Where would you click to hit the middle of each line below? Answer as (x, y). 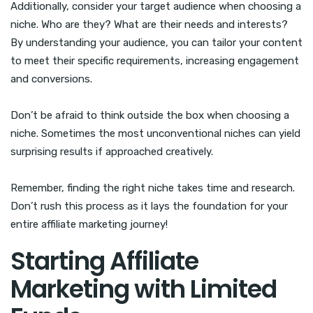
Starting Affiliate (104, 261)
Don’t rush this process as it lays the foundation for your (149, 206)
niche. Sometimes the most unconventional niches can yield (155, 134)
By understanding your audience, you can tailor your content (156, 43)
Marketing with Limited (144, 289)
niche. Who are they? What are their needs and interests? (149, 25)
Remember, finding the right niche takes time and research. (153, 188)
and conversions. (51, 79)
